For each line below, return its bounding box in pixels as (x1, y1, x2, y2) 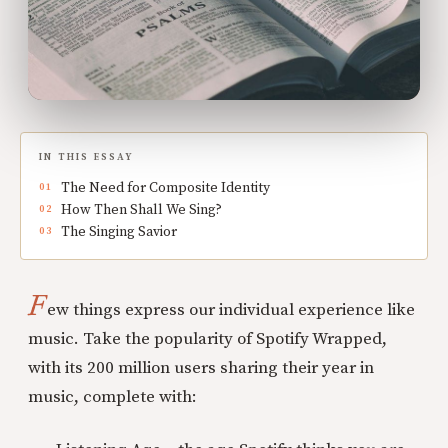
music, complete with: (28, 385, 197, 408)
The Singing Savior (61, 222, 177, 241)
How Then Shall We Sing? (61, 200, 222, 219)
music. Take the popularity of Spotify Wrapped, (28, 327, 387, 350)
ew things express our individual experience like (47, 298, 416, 321)
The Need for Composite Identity (61, 178, 270, 197)
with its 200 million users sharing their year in (28, 356, 374, 379)
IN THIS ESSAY (39, 150, 135, 163)
